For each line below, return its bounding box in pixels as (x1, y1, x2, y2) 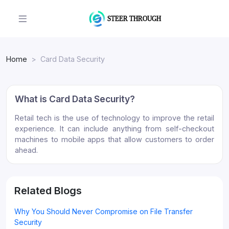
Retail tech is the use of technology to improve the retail (15, 113, 214, 122)
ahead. (15, 145, 38, 154)
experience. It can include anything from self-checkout (15, 124, 214, 133)
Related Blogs (14, 184, 82, 197)
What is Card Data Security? (15, 93, 135, 104)
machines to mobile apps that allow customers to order (15, 134, 214, 144)
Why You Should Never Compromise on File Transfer (14, 207, 193, 216)
